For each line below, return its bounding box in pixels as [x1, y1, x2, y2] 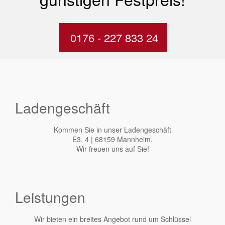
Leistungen [15, 186, 85, 207]
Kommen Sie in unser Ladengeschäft [54, 124, 171, 135]
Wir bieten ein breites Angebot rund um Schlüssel [34, 213, 191, 224]
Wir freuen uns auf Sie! [76, 143, 149, 154]
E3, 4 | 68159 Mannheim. [72, 134, 153, 144]
